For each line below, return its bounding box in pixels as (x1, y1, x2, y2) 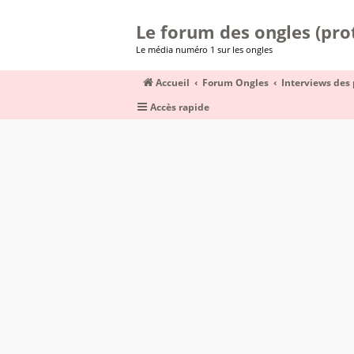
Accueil (156, 76, 190, 89)
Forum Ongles (202, 76, 269, 89)
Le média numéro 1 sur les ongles (136, 43, 273, 55)
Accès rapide (150, 100, 209, 114)
